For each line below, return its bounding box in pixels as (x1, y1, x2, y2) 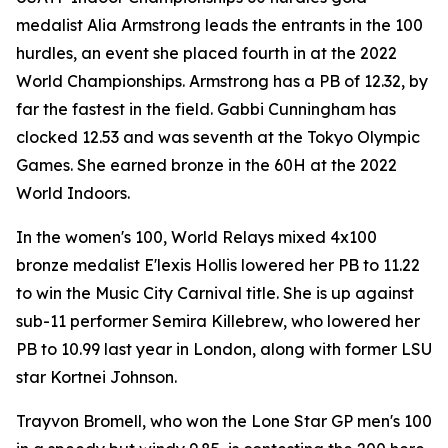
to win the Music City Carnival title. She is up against (16, 283, 414, 303)
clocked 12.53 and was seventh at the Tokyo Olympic (16, 127, 420, 147)
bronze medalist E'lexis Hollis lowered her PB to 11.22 (16, 255, 420, 275)
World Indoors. (16, 183, 130, 203)
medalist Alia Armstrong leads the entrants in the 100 (16, 15, 423, 35)
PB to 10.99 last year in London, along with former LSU (16, 339, 432, 359)
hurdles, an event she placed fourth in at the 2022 (16, 43, 397, 63)
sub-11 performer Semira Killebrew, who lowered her (16, 311, 420, 331)
